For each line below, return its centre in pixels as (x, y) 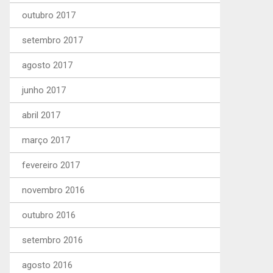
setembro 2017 (52, 40)
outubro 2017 (49, 15)
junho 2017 (44, 90)
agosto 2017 (47, 65)
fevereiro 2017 (51, 165)
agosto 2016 (47, 265)
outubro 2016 (49, 215)
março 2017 (46, 140)
